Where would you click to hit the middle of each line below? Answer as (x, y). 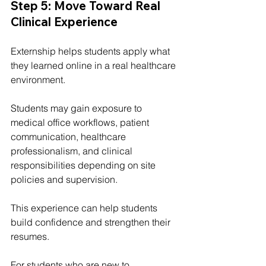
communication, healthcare (69, 136)
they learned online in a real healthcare (94, 65)
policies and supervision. (64, 179)
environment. (38, 79)
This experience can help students (85, 208)
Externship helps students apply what (91, 51)
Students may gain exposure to (77, 108)
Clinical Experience (64, 21)
